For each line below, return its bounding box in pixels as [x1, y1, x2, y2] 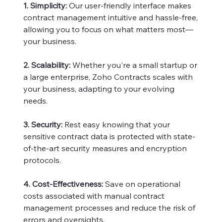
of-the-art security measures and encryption [23, 143, 187, 153]
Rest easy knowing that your [62, 119, 170, 129]
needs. [23, 95, 48, 106]
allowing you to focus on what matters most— [23, 24, 193, 34]
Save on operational [103, 178, 180, 189]
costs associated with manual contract [23, 190, 165, 201]
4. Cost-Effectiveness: [23, 178, 103, 189]
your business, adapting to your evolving [23, 83, 174, 94]
